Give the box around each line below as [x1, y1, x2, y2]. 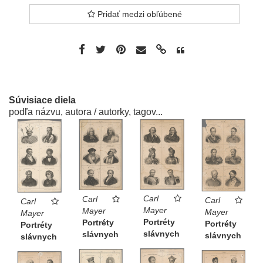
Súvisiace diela [9, 95, 76, 105]
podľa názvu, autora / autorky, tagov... [9, 106, 163, 117]
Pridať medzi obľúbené [95, 9, 182, 19]
